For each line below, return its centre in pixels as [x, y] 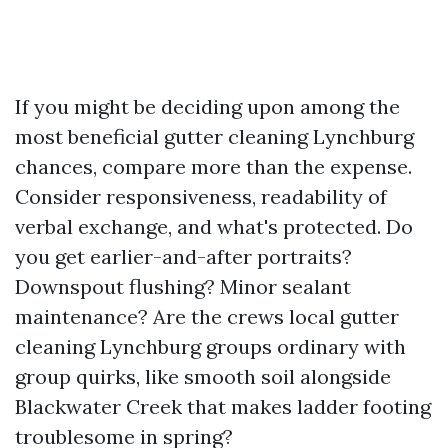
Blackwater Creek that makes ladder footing [223, 406]
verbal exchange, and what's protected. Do [214, 226]
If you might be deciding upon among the [207, 106]
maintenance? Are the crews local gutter [207, 316]
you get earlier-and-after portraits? [183, 256]
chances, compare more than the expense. [213, 166]
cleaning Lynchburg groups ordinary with [210, 346]
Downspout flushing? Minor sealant [183, 286]
